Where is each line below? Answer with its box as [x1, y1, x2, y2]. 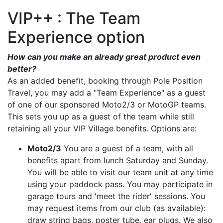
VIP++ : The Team [7, 8, 140, 28]
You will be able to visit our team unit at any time [27, 167, 213, 177]
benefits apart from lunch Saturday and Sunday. [27, 155, 208, 165]
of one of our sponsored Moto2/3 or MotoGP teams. [7, 99, 206, 110]
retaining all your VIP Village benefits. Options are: [7, 123, 197, 133]
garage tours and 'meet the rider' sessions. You [27, 191, 205, 201]
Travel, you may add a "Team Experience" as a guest [7, 87, 206, 98]
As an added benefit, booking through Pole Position [7, 75, 203, 86]
